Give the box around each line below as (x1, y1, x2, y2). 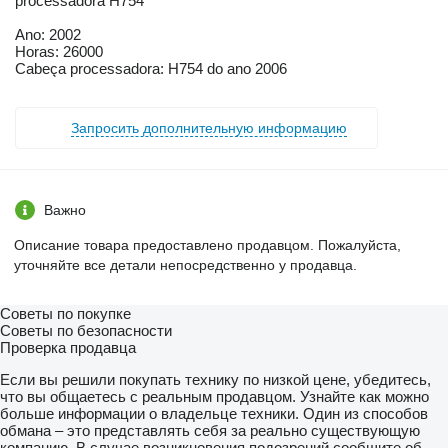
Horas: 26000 (15, 43, 103, 61)
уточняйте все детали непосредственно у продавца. (14, 257, 357, 274)
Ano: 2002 (15, 26, 81, 44)
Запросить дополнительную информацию (71, 120, 347, 137)
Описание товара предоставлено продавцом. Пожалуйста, (14, 237, 401, 254)
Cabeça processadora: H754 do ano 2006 (15, 60, 287, 78)
